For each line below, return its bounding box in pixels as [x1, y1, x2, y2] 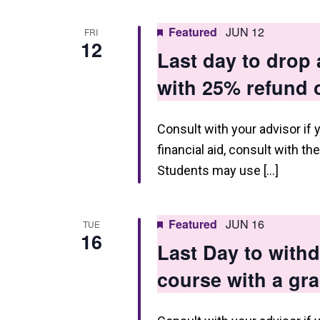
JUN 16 [225, 216, 264, 232]
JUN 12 [225, 24, 264, 40]
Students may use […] [156, 163, 279, 178]
